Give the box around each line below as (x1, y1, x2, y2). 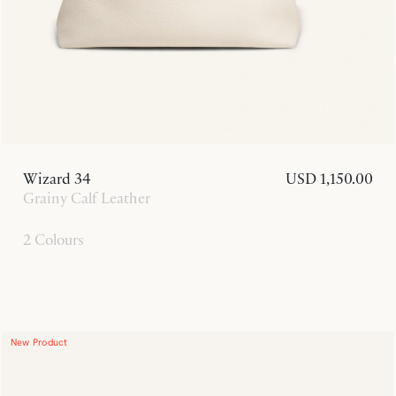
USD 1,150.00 (286, 169, 373, 189)
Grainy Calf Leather (23, 188, 150, 209)
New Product (11, 336, 68, 349)
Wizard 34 (23, 169, 91, 189)
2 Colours (23, 230, 84, 250)
